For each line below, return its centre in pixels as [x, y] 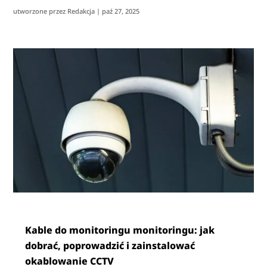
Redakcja [81, 11]
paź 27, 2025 [121, 11]
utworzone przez [41, 11]
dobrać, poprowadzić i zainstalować [110, 246]
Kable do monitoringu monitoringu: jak [120, 230]
